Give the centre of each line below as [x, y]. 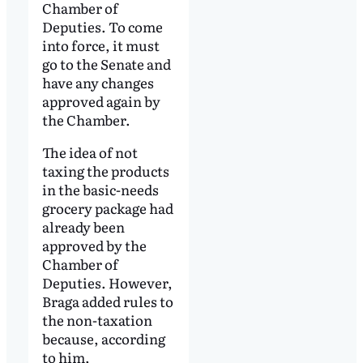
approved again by [101, 101]
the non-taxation [97, 320]
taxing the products [105, 171]
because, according [103, 339]
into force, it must [100, 45]
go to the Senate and [106, 64]
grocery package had [107, 208]
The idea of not [90, 152]
